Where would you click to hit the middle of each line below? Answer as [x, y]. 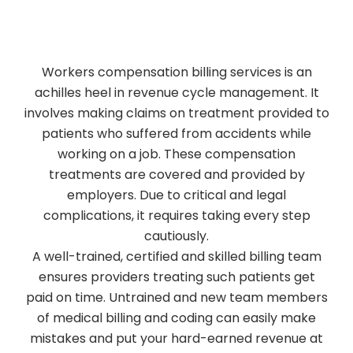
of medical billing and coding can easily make [176, 318]
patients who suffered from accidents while [176, 134]
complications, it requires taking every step [176, 216]
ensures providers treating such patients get [176, 277]
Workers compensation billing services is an [176, 72]
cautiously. [176, 236]
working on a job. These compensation [176, 154]
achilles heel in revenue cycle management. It [176, 93]
